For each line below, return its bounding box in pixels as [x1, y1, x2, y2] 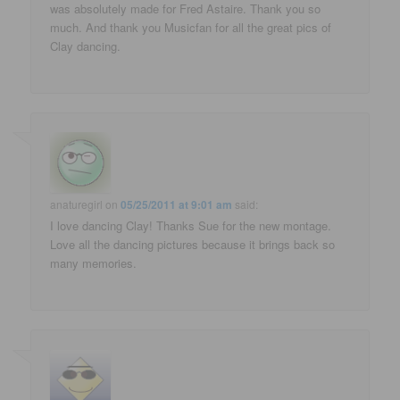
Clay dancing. [50, 37, 121, 54]
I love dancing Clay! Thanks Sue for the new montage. [50, 217, 332, 235]
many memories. [50, 254, 137, 272]
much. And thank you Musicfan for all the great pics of [50, 18, 332, 36]
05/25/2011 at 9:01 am [121, 196, 233, 213]
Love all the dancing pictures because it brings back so [50, 236, 336, 254]
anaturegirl [50, 196, 104, 212]
